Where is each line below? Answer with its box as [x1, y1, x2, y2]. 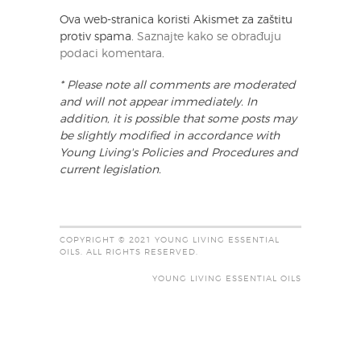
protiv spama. [60, 31, 137, 44]
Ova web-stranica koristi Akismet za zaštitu [60, 15, 293, 27]
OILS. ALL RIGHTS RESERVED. [60, 248, 198, 257]
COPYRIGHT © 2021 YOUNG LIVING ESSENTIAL [60, 236, 280, 245]
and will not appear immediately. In [60, 97, 257, 109]
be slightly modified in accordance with [60, 131, 280, 143]
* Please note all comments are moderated [60, 80, 296, 92]
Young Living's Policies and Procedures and [60, 147, 298, 160]
